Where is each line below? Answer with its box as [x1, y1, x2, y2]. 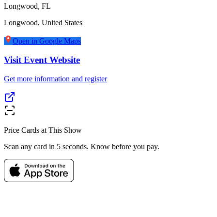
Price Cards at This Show [4, 125, 82, 134]
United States [42, 18, 82, 27]
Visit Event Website [4, 54, 80, 65]
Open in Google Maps [13, 37, 81, 46]
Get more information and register [4, 74, 107, 83]
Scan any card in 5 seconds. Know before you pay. [4, 142, 159, 151]
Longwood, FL [4, 2, 51, 11]
